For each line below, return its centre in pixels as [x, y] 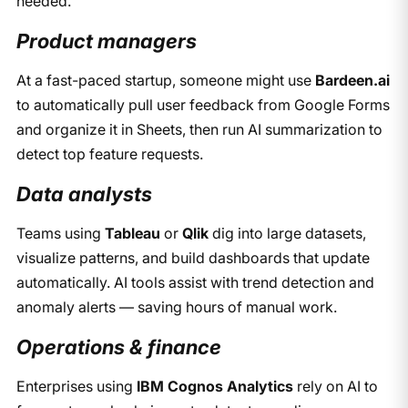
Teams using [60, 233]
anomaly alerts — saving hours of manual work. [176, 306]
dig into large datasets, [287, 233]
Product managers [106, 41]
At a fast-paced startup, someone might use [165, 80]
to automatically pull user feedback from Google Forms [203, 104]
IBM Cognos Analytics [214, 386]
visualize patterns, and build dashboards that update [193, 257]
